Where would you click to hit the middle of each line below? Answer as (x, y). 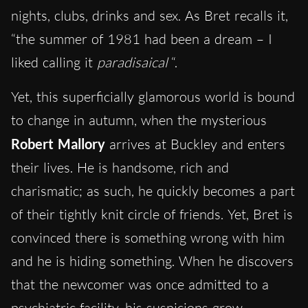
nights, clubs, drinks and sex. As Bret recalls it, (150, 16)
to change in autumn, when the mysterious (139, 120)
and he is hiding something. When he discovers (152, 261)
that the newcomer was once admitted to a (140, 285)
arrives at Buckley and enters (195, 144)
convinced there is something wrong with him (148, 238)
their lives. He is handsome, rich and (120, 168)
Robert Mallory (58, 144)
